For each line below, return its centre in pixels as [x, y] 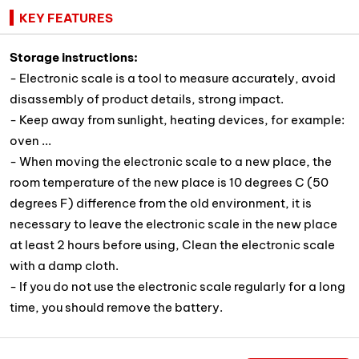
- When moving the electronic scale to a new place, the [171, 161]
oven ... [30, 140]
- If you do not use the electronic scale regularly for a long [177, 286]
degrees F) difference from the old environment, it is [161, 203]
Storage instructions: [74, 57]
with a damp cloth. [64, 265]
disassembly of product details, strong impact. [147, 99]
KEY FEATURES [66, 18]
